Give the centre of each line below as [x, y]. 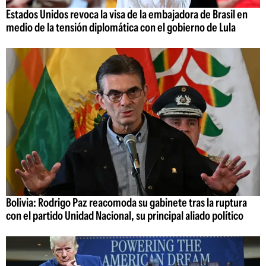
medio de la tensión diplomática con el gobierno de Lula [121, 28]
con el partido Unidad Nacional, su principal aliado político [125, 215]
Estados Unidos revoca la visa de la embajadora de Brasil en [127, 15]
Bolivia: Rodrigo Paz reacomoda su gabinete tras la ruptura [126, 202]
